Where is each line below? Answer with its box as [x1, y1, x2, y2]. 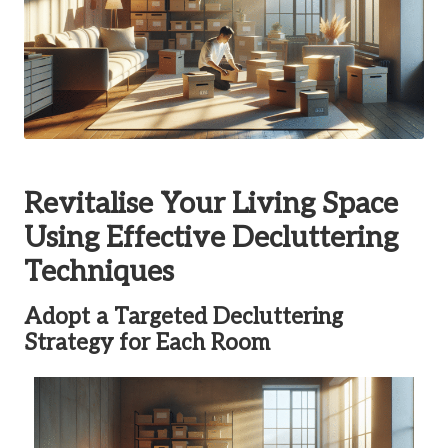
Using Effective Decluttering [24, 220, 398, 255]
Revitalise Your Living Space [24, 186, 398, 221]
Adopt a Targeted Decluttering [24, 303, 343, 331]
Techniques [24, 254, 174, 289]
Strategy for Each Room [24, 329, 270, 357]
